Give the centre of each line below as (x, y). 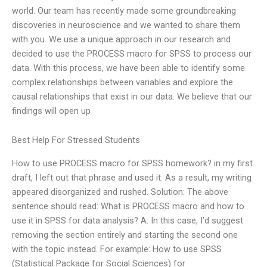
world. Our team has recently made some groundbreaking (124, 10)
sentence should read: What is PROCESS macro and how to (128, 206)
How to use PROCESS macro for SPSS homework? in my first (132, 163)
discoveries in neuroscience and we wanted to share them (126, 25)
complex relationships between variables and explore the (122, 82)
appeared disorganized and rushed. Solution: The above (120, 192)
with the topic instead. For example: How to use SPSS (117, 249)
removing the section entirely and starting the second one (125, 235)
